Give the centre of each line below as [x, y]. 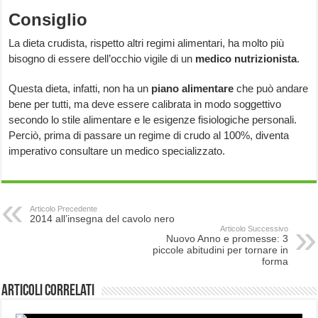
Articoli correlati [48, 292]
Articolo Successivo [254, 229]
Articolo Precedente [64, 209]
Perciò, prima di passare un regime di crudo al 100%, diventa [149, 136]
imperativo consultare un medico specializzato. [117, 151]
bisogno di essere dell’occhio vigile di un [102, 59]
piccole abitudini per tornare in [220, 250]
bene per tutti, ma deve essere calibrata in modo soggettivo [145, 104]
